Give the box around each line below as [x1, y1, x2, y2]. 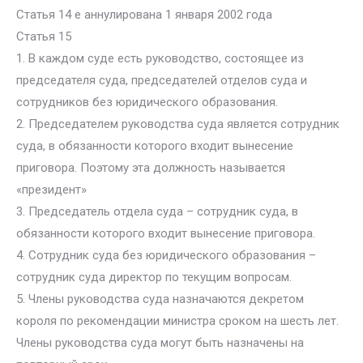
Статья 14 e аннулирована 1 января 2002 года [16, 7, 272, 22]
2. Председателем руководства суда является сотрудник [16, 117, 340, 131]
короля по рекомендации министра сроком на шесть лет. [16, 314, 339, 328]
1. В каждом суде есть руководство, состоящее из [16, 51, 304, 66]
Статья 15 [16, 29, 71, 44]
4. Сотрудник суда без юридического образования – [16, 248, 316, 263]
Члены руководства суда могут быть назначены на [16, 335, 304, 350]
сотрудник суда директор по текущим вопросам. [16, 270, 292, 284]
